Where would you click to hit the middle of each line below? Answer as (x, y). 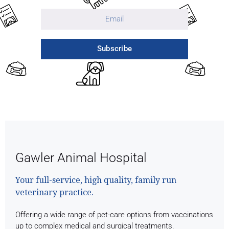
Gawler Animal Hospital (81, 157)
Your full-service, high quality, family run (96, 180)
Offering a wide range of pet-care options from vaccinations (114, 214)
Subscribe (114, 49)
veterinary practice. (54, 192)
